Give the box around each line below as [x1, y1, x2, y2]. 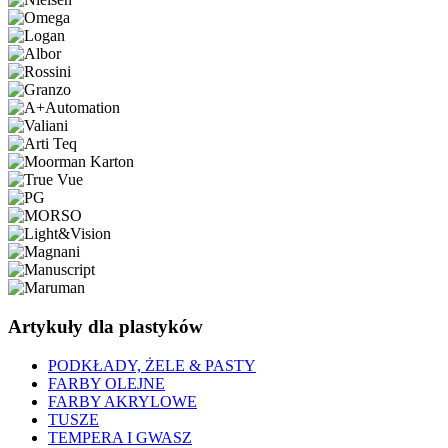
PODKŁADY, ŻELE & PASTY [48, 356, 256, 374]
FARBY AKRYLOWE [48, 392, 197, 410]
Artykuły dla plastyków [8, 316, 203, 338]
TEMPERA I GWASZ [48, 428, 192, 446]
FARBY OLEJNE [48, 374, 165, 392]
